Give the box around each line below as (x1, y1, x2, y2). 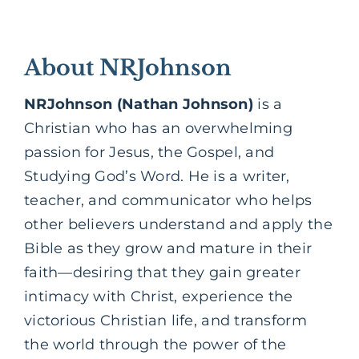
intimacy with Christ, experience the (24, 288, 293, 306)
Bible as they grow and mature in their (24, 240, 313, 258)
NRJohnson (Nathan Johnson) (24, 95, 254, 114)
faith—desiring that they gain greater (24, 264, 301, 282)
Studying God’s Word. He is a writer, (24, 167, 290, 186)
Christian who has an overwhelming (24, 119, 292, 138)
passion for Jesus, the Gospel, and (24, 143, 275, 162)
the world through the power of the (24, 336, 287, 354)
